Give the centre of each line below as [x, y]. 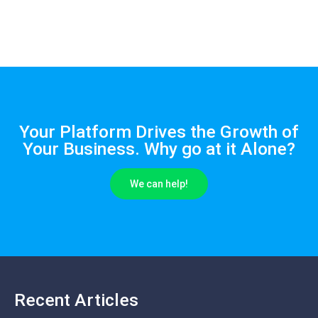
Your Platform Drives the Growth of [159, 132]
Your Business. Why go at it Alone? [159, 149]
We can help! [159, 184]
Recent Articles [76, 300]
